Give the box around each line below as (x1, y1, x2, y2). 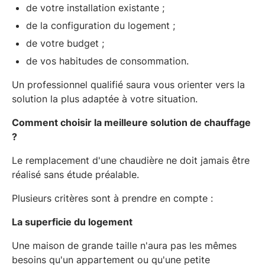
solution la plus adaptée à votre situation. (12, 92, 198, 105)
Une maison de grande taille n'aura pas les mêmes (12, 239, 237, 251)
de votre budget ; (26, 37, 104, 49)
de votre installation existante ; (26, 1, 164, 14)
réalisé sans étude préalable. (12, 168, 139, 180)
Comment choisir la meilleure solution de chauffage (12, 116, 251, 128)
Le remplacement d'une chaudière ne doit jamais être (12, 154, 250, 166)
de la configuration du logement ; (26, 19, 175, 31)
